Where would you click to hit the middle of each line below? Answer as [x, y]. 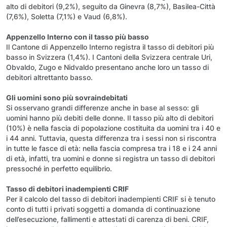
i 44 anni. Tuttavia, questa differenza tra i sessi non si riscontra [111, 138]
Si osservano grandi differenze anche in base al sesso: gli [102, 107]
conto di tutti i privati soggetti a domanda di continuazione [103, 209]
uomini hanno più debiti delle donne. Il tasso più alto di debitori [110, 118]
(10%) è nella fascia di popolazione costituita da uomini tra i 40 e [113, 128]
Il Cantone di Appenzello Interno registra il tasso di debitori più [110, 47]
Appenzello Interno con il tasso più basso [78, 36]
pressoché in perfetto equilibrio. [59, 168]
